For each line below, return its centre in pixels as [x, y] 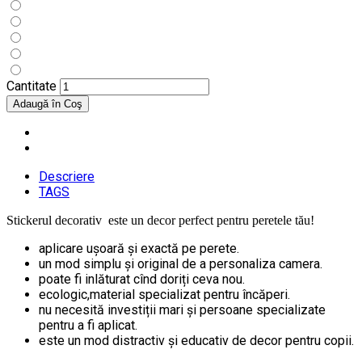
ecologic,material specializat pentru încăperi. [164, 295]
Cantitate [32, 86]
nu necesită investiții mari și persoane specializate [182, 310]
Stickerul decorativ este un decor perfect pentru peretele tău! [160, 221]
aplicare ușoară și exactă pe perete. [139, 249]
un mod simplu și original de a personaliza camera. [181, 264]
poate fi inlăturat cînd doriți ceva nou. [142, 280]
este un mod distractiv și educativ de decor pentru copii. [196, 341]
